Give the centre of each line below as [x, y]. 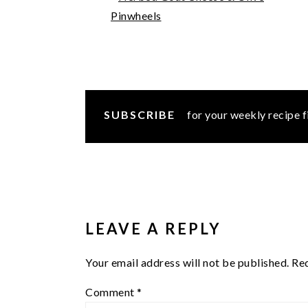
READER [125, 178]
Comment [111, 291]
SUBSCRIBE [140, 114]
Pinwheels [136, 15]
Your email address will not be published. [187, 262]
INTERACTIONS [163, 201]
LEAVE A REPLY [153, 228]
